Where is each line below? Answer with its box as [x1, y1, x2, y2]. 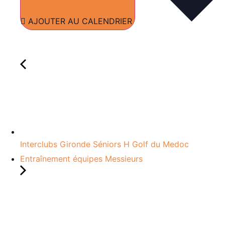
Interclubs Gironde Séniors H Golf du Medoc [20, 139, 189, 149]
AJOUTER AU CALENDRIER [28, 16, 135, 26]
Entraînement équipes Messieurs [20, 153, 143, 164]
